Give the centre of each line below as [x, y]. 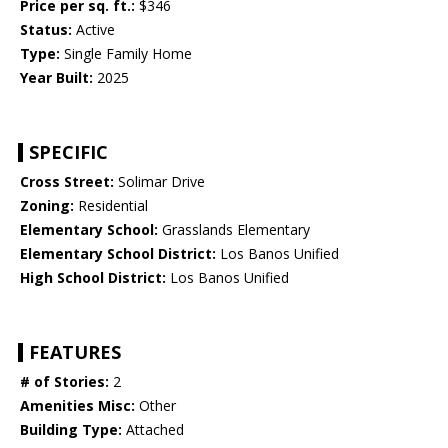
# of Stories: [64, 382]
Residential [111, 206]
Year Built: [56, 78]
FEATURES [75, 352]
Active [93, 30]
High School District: [93, 278]
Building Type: [71, 430]
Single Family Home [126, 54]
